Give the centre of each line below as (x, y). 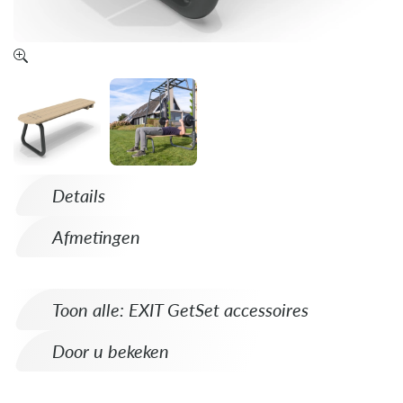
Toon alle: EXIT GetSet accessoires (180, 309)
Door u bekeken (111, 351)
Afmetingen (96, 237)
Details (79, 195)
